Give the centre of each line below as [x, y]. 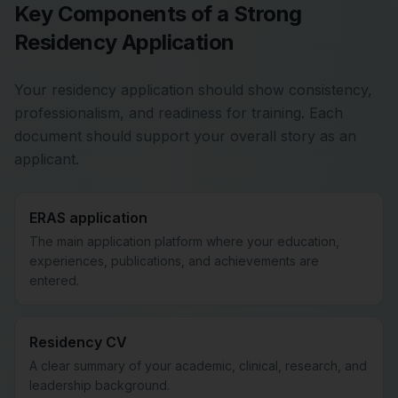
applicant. [47, 159]
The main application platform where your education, [184, 241]
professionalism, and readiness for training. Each [179, 113]
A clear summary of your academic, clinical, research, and [198, 366]
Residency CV [78, 342]
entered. [54, 280]
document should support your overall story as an [185, 136]
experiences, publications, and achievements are [174, 261]
